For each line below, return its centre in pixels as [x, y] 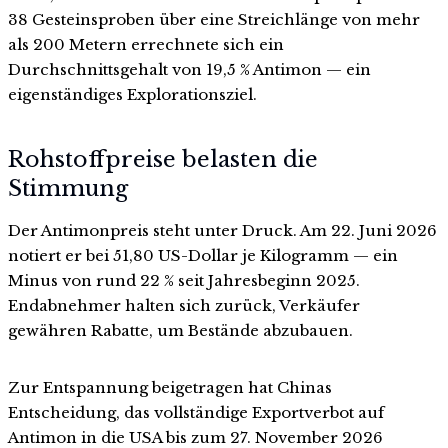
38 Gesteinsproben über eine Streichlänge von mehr [214, 19]
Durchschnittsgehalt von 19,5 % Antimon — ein [189, 69]
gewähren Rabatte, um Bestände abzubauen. [180, 331]
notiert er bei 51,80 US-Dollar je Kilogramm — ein [203, 256]
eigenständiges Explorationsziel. [132, 94]
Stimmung [68, 189]
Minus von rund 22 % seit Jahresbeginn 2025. [184, 281]
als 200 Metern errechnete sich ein [146, 44]
